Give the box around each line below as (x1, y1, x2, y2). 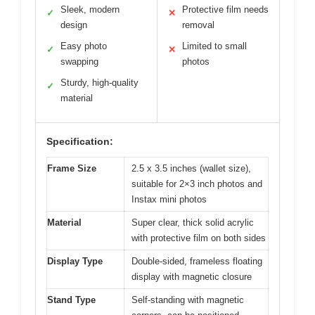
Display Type (47, 255, 103, 266)
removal (182, 19, 214, 30)
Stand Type (47, 294, 96, 305)
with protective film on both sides (131, 232, 266, 243)
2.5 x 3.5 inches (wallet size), (131, 162, 251, 174)
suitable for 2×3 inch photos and (131, 178, 262, 189)
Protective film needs (182, 4, 269, 15)
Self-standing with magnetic (131, 294, 244, 305)
